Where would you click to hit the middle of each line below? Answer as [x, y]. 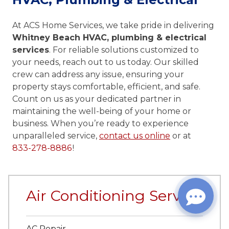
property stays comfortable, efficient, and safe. [106, 86]
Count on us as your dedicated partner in [97, 99]
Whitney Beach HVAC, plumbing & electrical [109, 37]
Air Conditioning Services [117, 196]
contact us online [135, 135]
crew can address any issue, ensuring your [98, 74]
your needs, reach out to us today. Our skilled [106, 62]
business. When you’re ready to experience [100, 123]
